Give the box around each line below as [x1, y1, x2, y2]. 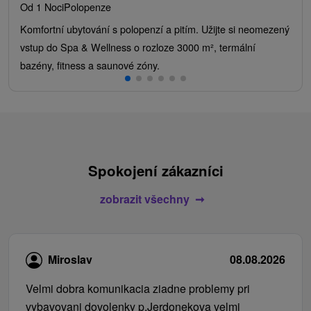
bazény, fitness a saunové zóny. [20, 57, 160, 72]
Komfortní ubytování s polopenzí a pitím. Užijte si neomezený [20, 21, 289, 36]
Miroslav [48, 251, 92, 267]
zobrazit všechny [99, 190, 190, 207]
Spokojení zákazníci [87, 160, 224, 180]
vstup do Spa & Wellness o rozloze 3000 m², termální [20, 39, 255, 54]
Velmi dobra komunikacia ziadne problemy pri [26, 280, 250, 297]
